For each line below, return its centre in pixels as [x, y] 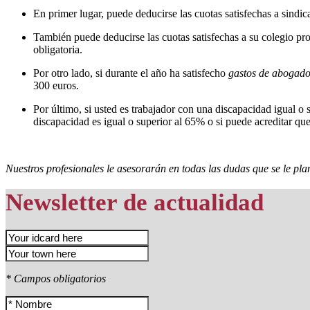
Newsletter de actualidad [135, 202]
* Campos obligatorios [56, 279]
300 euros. [56, 85]
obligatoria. [58, 49]
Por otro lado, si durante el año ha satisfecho [131, 73]
